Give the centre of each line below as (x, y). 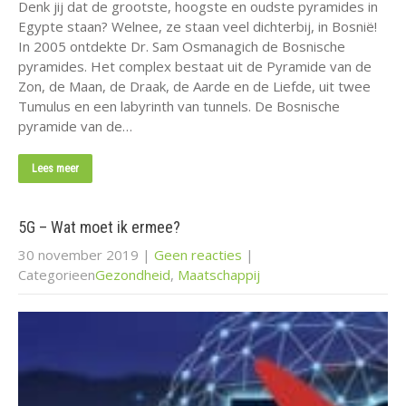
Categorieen (57, 274)
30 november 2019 (78, 254)
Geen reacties (198, 254)
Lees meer (55, 168)
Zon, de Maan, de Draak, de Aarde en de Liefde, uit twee (194, 86)
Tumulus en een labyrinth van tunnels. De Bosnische (179, 106)
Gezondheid (133, 274)
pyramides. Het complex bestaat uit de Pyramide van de (195, 66)
